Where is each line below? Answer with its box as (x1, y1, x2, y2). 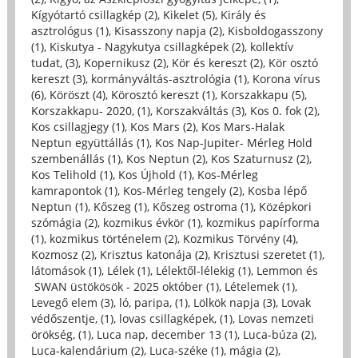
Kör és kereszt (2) (171, 54, 263, 70)
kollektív (249, 38, 293, 54)
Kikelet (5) (162, 6, 215, 22)
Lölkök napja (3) (193, 294, 276, 310)
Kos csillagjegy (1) (30, 118, 125, 134)
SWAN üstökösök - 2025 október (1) (30, 278, 219, 294)
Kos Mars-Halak (201, 118, 284, 134)
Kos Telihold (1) (30, 166, 113, 182)
